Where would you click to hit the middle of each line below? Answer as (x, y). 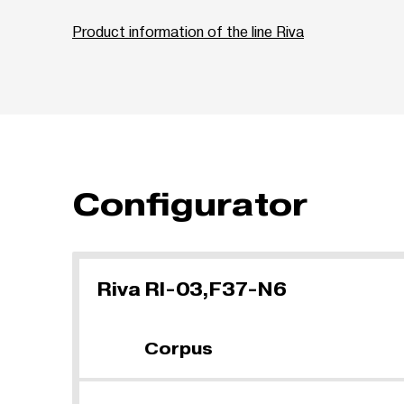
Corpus (179, 349)
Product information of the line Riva (188, 31)
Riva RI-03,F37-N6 (192, 289)
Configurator (190, 204)
